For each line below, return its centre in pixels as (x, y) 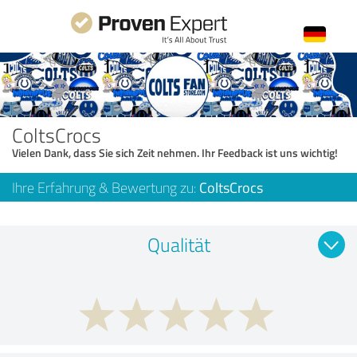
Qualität (178, 244)
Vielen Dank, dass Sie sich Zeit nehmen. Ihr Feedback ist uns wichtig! (175, 152)
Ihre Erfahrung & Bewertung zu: (106, 187)
